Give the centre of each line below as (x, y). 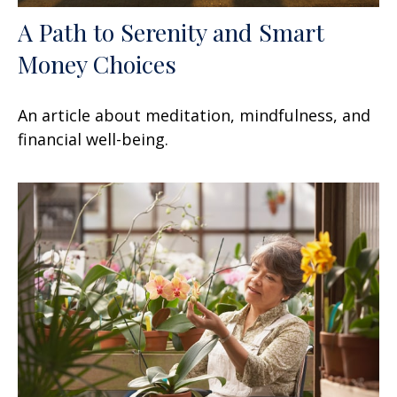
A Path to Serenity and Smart (171, 31)
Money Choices (97, 63)
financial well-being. (93, 139)
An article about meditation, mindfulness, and (194, 115)
